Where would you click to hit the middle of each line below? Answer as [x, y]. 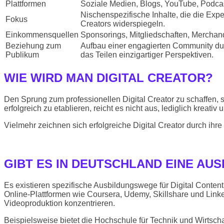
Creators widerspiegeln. [123, 24]
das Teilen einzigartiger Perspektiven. [147, 55]
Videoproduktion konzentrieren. [59, 203]
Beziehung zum [33, 46]
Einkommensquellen [42, 35]
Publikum [22, 55]
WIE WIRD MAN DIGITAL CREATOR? [108, 78]
